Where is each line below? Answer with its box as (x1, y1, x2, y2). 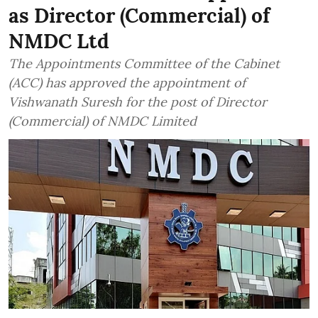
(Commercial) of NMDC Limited (9, 113, 197, 130)
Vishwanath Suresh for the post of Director (9, 94, 267, 111)
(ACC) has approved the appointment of (9, 75, 246, 92)
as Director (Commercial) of (9, 3, 270, 29)
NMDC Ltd (9, 28, 109, 55)
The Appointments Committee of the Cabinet (9, 55, 280, 72)
